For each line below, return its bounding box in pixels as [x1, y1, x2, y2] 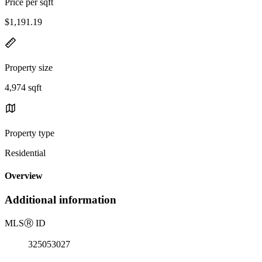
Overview [5, 171, 43, 181]
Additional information [5, 194, 116, 206]
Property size [5, 62, 53, 73]
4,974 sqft [5, 82, 42, 92]
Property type [5, 127, 54, 138]
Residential [5, 147, 46, 158]
